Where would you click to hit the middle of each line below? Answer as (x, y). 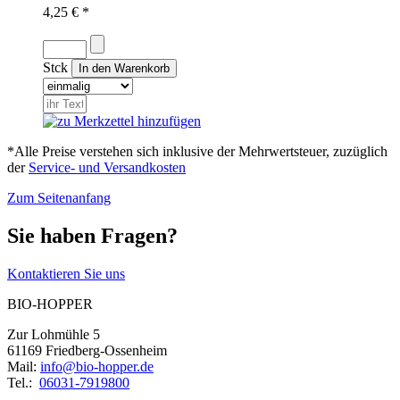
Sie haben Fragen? (92, 235)
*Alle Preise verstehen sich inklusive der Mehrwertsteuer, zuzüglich (197, 151)
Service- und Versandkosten (107, 167)
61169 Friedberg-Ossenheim (87, 350)
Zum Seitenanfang (59, 198)
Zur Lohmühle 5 (54, 334)
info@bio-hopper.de (97, 366)
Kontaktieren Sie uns (66, 273)
